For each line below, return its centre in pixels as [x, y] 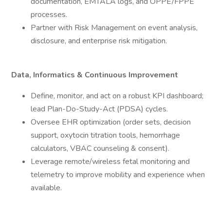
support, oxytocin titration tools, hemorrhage [105, 135]
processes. [49, 15]
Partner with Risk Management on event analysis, [114, 28]
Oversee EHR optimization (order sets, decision [111, 122]
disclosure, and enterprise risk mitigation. [99, 41]
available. [46, 188]
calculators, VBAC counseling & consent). [100, 148]
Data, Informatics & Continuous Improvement [95, 75]
